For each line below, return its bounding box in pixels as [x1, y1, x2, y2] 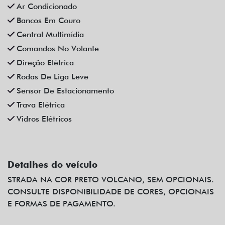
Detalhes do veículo [8, 159, 97, 170]
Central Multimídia [17, 30, 84, 40]
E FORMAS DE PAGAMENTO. [8, 199, 116, 209]
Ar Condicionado [17, 2, 77, 12]
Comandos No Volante [17, 44, 99, 54]
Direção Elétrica [17, 58, 74, 68]
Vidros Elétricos [17, 114, 72, 124]
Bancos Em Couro [17, 16, 80, 26]
